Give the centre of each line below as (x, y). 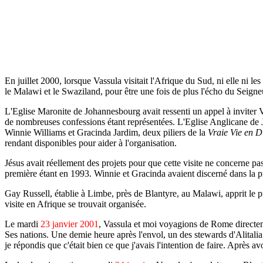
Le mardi (23, 224)
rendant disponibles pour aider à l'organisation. (91, 143)
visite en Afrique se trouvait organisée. (75, 204)
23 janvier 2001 (70, 224)
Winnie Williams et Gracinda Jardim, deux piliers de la (106, 132)
